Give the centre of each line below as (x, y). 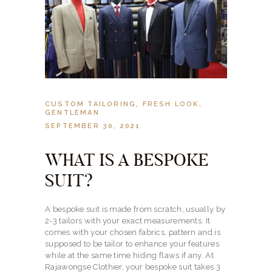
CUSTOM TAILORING (91, 104)
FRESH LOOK (171, 104)
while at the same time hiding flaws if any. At (129, 256)
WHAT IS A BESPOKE (127, 160)
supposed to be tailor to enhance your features (132, 244)
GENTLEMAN (72, 113)
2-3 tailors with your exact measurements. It (128, 221)
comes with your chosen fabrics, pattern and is (133, 233)
